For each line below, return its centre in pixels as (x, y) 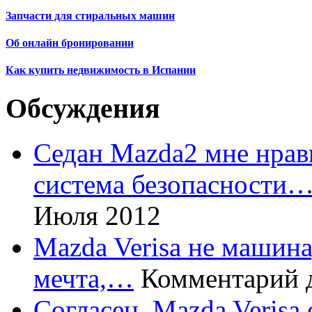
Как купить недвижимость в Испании (101, 70)
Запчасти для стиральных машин (90, 15)
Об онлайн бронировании (70, 43)
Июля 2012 (97, 216)
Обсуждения (83, 108)
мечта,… (84, 279)
